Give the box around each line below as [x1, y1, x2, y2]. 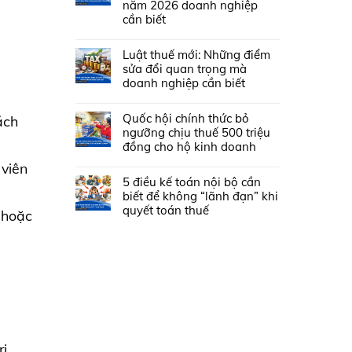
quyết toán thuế [123, 202, 209, 218]
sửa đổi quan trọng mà [123, 60, 247, 76]
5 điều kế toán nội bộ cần [123, 174, 261, 189]
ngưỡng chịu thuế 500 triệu [123, 124, 270, 140]
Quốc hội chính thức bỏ [123, 110, 249, 126]
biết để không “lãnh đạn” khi [123, 188, 278, 203]
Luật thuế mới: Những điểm [123, 46, 270, 62]
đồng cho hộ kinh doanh [123, 138, 256, 154]
